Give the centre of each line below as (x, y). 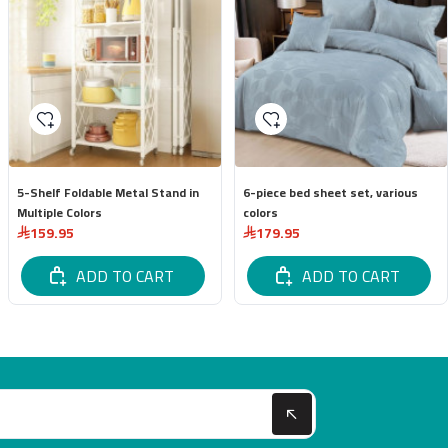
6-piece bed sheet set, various (330, 192)
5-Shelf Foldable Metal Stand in (108, 192)
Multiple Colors (59, 212)
